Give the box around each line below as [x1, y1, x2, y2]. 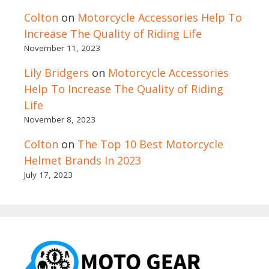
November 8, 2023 [24, 114, 95, 125]
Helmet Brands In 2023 [24, 153, 141, 168]
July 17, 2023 [24, 169, 73, 181]
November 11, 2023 [24, 43, 100, 54]
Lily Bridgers [24, 65, 89, 80]
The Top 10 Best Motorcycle [77, 137, 223, 152]
